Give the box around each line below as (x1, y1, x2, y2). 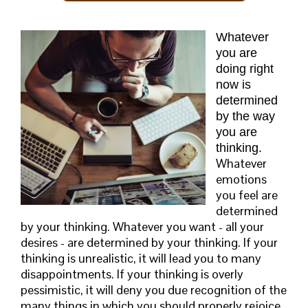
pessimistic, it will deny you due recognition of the (21, 282, 287, 298)
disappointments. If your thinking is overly (21, 266, 243, 283)
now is (216, 78, 251, 92)
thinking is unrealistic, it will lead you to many (21, 250, 261, 267)
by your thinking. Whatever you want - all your (21, 219, 264, 235)
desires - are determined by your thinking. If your (21, 234, 278, 251)
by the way (216, 109, 275, 124)
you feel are (216, 187, 278, 203)
